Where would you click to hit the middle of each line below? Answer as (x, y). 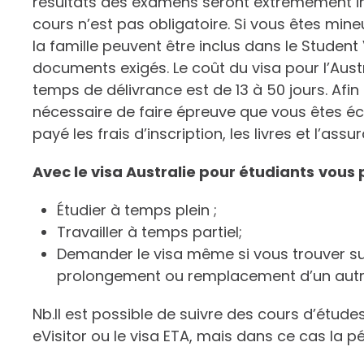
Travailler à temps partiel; (149, 232)
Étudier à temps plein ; (137, 210)
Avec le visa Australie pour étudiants (173, 172)
